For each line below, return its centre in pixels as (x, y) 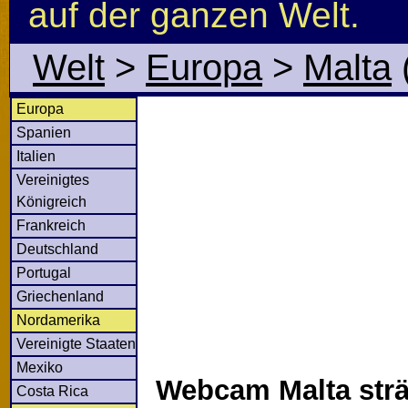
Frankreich (51, 225)
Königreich (51, 201)
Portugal (44, 272)
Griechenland (60, 296)
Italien (36, 156)
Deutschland (57, 249)
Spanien (44, 132)
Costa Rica (52, 391)
